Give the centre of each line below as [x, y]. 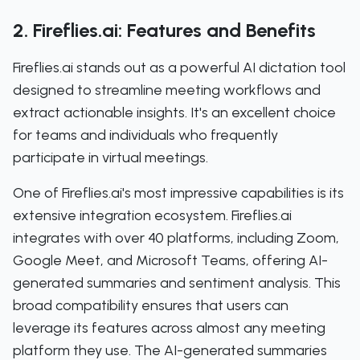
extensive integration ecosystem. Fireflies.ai [152, 215]
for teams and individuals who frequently [145, 135]
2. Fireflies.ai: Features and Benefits [164, 30]
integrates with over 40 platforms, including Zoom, [176, 238]
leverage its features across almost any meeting [169, 328]
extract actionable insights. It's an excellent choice [174, 112]
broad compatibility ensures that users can [151, 305]
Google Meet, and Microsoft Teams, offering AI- [170, 260]
